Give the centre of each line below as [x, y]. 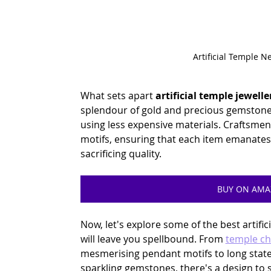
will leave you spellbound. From [153, 239]
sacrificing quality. [121, 154]
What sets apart [116, 96]
